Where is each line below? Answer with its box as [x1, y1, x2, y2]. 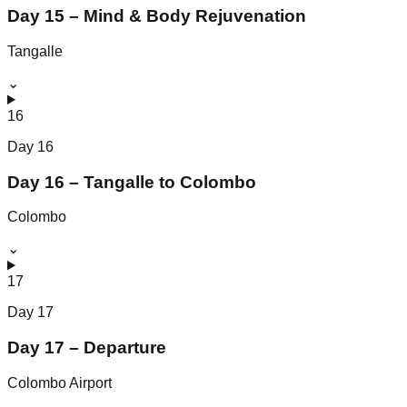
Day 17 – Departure [7, 338, 166, 358]
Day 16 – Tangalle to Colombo [7, 172, 256, 192]
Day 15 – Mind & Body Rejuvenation [7, 6, 306, 26]
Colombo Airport [7, 374, 112, 391]
